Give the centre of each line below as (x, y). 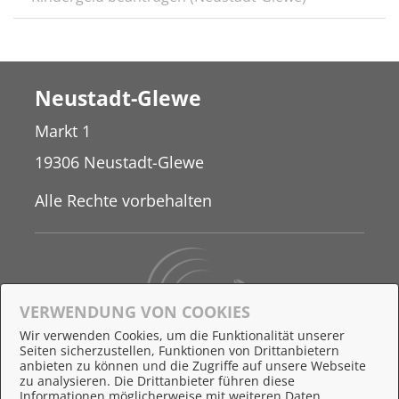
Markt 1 (63, 130)
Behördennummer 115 (120, 354)
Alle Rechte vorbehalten (123, 200)
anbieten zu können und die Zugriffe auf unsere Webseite (193, 366)
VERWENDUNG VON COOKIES (135, 312)
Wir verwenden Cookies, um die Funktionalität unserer (182, 335)
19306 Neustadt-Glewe (119, 162)
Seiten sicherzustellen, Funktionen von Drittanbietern (179, 350)
